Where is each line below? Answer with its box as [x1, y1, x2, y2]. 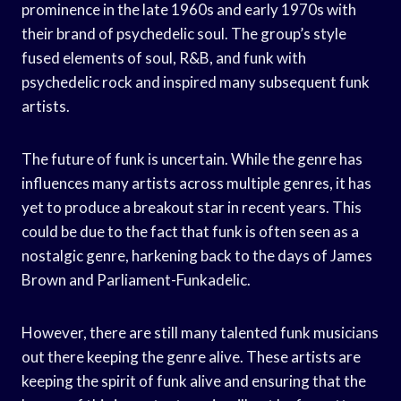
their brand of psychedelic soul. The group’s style [21, 23, 346, 43]
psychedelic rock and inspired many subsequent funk [21, 72, 370, 91]
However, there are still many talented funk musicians [21, 322, 379, 342]
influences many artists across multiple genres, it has [21, 173, 371, 192]
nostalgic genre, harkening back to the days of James [21, 245, 372, 265]
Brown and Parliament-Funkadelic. [21, 269, 251, 289]
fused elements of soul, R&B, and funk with [21, 47, 306, 67]
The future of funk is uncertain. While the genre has [21, 149, 363, 168]
